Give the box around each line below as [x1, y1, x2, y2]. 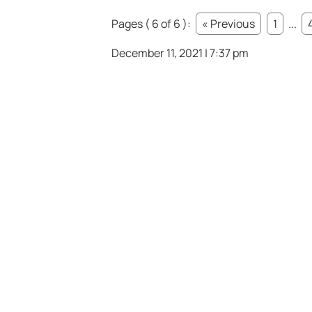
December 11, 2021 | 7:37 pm [111, 45, 249, 61]
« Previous [202, 16, 255, 32]
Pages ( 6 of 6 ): [111, 16, 193, 32]
